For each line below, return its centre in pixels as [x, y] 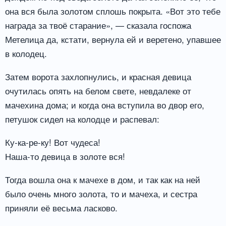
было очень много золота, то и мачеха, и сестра [101, 193]
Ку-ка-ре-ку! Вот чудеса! [53, 142]
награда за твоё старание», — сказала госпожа [98, 25]
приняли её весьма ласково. [61, 207]
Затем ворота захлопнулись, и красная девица [98, 77]
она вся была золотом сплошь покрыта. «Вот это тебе [113, 11]
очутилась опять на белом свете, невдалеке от [98, 91]
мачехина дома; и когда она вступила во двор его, [105, 105]
